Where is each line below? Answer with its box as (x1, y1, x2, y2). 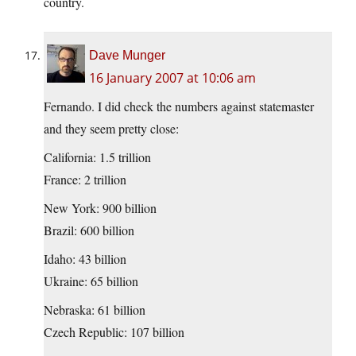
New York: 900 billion (44, 199, 157, 217)
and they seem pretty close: (44, 120, 179, 137)
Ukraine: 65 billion (44, 273, 138, 290)
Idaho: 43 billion (44, 250, 126, 268)
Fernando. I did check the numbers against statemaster (44, 98, 314, 115)
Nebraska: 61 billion (44, 301, 145, 319)
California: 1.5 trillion (44, 149, 151, 166)
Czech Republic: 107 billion (44, 323, 184, 341)
